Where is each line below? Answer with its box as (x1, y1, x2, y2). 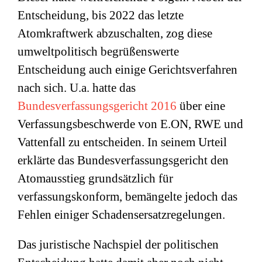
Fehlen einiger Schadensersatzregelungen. (18, 208, 225, 222)
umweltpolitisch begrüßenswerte (18, 44, 179, 58)
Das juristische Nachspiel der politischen (18, 237, 219, 251)
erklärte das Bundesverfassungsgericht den (18, 153, 229, 167)
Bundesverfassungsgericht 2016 (18, 99, 177, 113)
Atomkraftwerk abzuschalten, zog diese (18, 26, 212, 40)
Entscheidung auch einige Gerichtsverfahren (18, 63, 237, 77)
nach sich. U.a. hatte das (18, 81, 136, 95)
